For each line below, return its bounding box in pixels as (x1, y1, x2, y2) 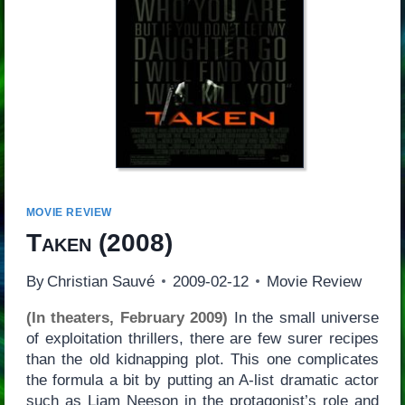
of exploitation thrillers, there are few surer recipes (25, 329, 380, 347)
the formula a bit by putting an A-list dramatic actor (25, 371, 380, 389)
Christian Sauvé (46, 272, 155, 290)
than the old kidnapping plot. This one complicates (25, 350, 380, 368)
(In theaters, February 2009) (25, 308, 229, 326)
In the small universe (228, 308, 380, 326)
